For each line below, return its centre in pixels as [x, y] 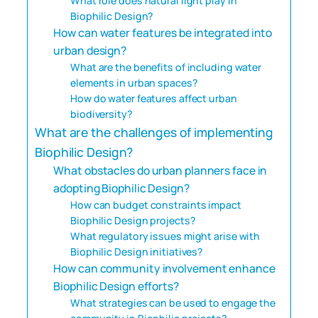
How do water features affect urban [154, 98]
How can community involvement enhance [164, 268]
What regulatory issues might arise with [165, 236]
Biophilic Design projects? [133, 220]
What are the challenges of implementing [154, 132]
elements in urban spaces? [134, 82]
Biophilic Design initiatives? [137, 251]
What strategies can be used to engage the [173, 302]
